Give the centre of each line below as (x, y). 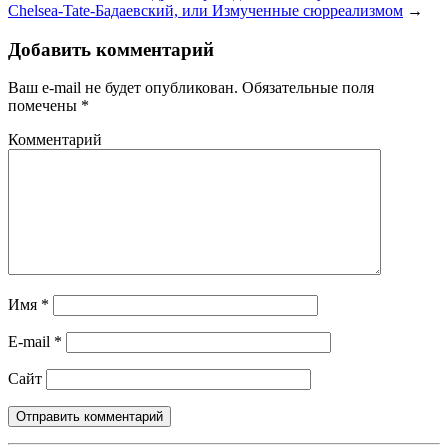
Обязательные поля (306, 88)
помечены (44, 106)
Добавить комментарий (111, 49)
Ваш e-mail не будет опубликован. (123, 88)
